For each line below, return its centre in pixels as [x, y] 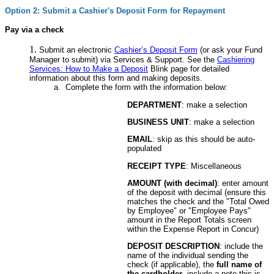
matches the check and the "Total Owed [198, 201]
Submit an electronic [77, 50]
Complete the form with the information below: [146, 87]
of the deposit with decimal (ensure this [197, 192]
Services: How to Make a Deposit [89, 69]
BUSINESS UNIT [158, 122]
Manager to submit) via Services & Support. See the [123, 60]
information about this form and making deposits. [116, 78]
